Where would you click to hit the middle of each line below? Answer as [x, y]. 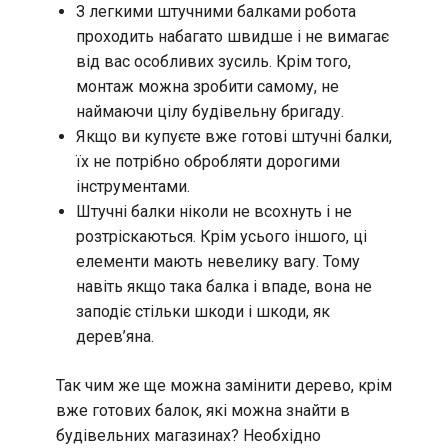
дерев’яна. [115, 337]
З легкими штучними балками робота [216, 12]
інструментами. [133, 187]
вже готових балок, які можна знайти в [203, 411]
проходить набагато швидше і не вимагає [232, 37]
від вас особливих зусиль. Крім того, [213, 62]
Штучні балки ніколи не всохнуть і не [214, 212]
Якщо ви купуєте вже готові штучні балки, [234, 137]
